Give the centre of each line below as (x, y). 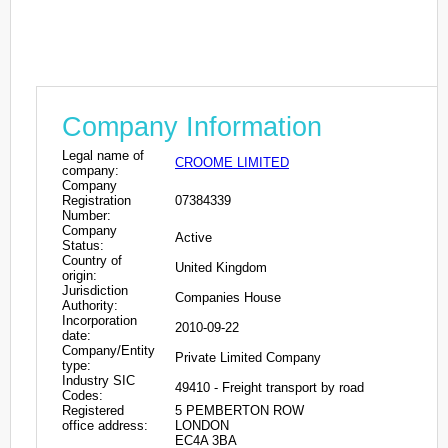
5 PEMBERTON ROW (239, 410)
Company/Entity (108, 350)
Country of (92, 260)
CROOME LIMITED (232, 162)
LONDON (202, 425)
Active (193, 237)
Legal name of (103, 155)
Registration (96, 200)
